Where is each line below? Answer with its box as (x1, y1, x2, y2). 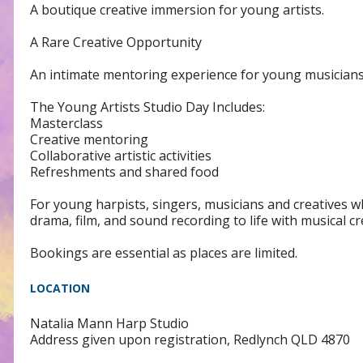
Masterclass (30, 113, 103, 132)
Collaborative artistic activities (30, 146, 211, 164)
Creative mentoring (30, 130, 148, 148)
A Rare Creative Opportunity (30, 32, 202, 51)
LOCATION (30, 280, 90, 296)
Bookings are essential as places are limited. (30, 243, 297, 262)
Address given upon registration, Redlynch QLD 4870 (30, 330, 350, 348)
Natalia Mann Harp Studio (30, 314, 189, 332)
